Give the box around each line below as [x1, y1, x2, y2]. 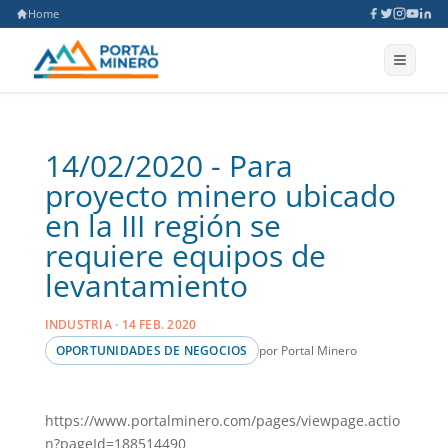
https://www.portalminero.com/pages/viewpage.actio [44, 411, 400, 430]
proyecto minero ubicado [44, 175, 396, 216]
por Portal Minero [258, 342, 357, 359]
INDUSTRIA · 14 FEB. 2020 [44, 317, 197, 332]
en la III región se [44, 205, 281, 246]
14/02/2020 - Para [44, 145, 293, 186]
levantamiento [44, 265, 248, 306]
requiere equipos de [44, 235, 326, 276]
